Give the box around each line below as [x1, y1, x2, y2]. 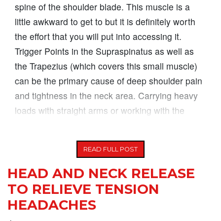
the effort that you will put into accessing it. [15, 30, 182, 43]
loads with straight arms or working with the [15, 104, 184, 117]
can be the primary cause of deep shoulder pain [15, 74, 202, 87]
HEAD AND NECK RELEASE [7, 165, 195, 182]
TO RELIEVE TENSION [7, 181, 159, 198]
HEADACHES [7, 197, 96, 214]
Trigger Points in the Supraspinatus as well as [15, 45, 194, 58]
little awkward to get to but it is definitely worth [15, 15, 195, 28]
